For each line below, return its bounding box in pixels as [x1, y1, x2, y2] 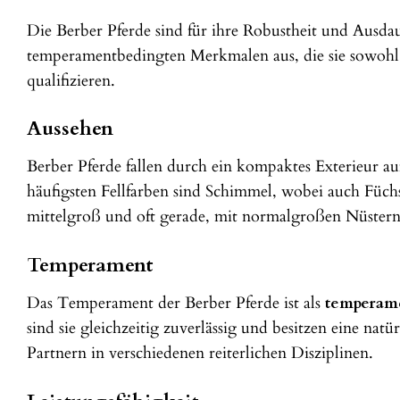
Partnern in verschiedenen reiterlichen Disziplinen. [27, 343, 373, 364]
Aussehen [27, 115, 113, 143]
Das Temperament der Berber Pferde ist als [27, 293, 325, 314]
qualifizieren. [27, 70, 115, 91]
